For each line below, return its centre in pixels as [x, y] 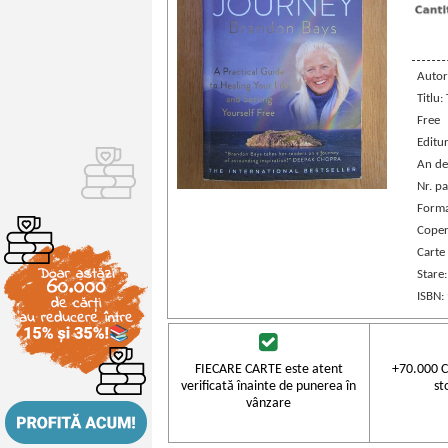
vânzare [269, 403]
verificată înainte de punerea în [269, 386]
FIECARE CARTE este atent [268, 369]
